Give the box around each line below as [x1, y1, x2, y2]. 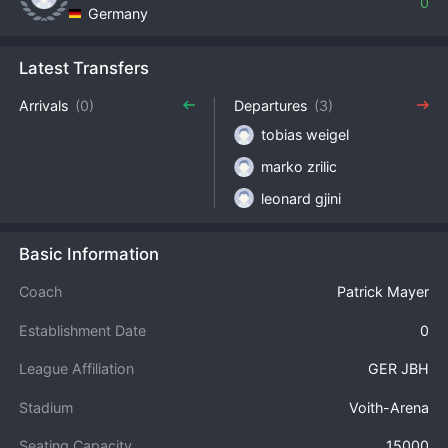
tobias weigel [261, 126, 350, 144]
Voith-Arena [348, 398, 429, 416]
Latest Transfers [19, 57, 150, 78]
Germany [88, 4, 149, 22]
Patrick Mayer [336, 283, 429, 301]
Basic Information [19, 244, 160, 265]
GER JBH [367, 360, 429, 378]
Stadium [19, 398, 74, 416]
